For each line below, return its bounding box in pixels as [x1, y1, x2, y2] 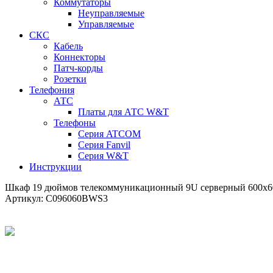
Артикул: [5, 193, 46, 204]
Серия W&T [78, 151, 129, 161]
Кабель [54, 41, 83, 51]
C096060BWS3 [46, 193, 108, 204]
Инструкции [29, 161, 82, 172]
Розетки [54, 74, 87, 84]
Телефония [29, 85, 74, 95]
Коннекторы [54, 52, 105, 62]
